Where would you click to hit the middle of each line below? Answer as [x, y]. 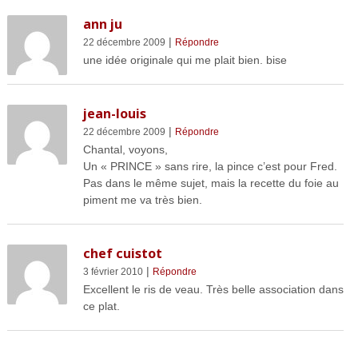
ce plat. [101, 306]
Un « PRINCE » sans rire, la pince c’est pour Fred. [210, 167]
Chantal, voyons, [125, 150]
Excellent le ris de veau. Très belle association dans [213, 290]
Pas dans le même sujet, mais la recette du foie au [211, 183]
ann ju [102, 24]
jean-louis [114, 114]
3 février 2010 [113, 272]
